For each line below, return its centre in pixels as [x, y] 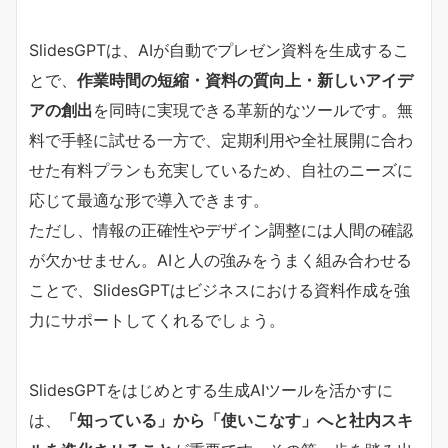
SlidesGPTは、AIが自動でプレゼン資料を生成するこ [219, 49]
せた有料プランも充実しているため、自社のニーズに [221, 169]
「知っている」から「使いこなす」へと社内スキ [237, 419]
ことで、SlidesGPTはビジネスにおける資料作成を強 [219, 289]
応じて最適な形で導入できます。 [149, 199]
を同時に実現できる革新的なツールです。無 [253, 109]
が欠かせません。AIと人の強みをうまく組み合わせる [220, 259]
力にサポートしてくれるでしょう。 [157, 319]
